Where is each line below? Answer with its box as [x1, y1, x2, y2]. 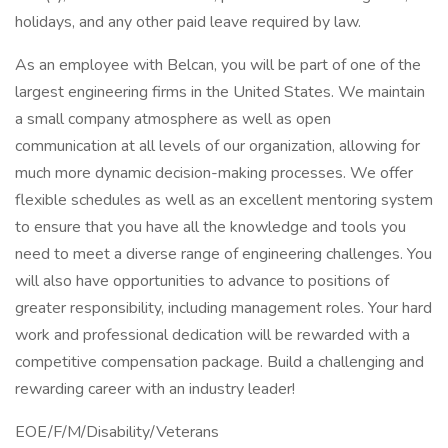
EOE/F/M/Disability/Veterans [15, 421, 219, 443]
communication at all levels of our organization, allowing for [15, 135, 420, 157]
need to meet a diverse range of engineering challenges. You [15, 243, 432, 265]
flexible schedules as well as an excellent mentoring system [15, 189, 433, 211]
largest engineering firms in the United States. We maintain [15, 81, 425, 103]
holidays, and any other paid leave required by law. [15, 11, 361, 33]
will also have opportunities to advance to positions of [15, 270, 389, 292]
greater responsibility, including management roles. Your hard [15, 297, 432, 319]
